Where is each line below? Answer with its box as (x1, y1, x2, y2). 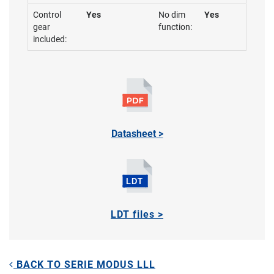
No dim (158, 10, 185, 20)
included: (33, 34, 67, 44)
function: (158, 22, 192, 32)
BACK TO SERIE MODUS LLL (13, 259, 155, 271)
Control (33, 10, 61, 20)
